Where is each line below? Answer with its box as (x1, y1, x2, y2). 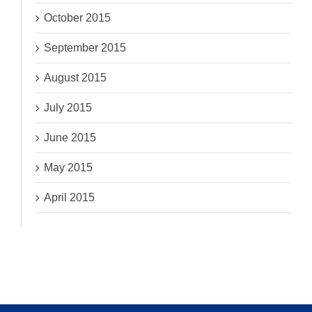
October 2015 (44, 12, 111, 24)
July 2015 (44, 102, 93, 114)
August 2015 (44, 72, 107, 84)
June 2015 (44, 132, 97, 144)
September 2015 (44, 42, 127, 54)
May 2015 (44, 162, 93, 174)
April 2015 (44, 192, 95, 204)
